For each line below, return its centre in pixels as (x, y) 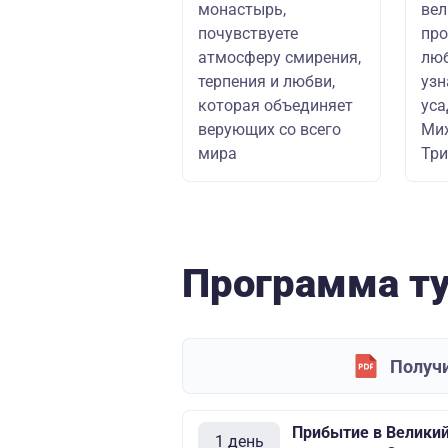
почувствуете (248, 33)
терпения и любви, (266, 81)
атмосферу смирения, (279, 57)
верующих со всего (269, 129)
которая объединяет (275, 105)
